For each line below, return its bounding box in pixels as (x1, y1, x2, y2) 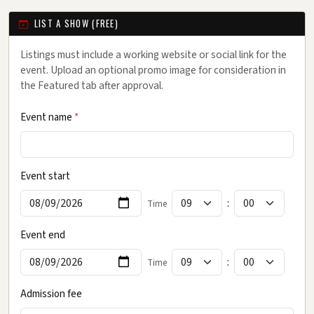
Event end (20, 227, 65, 243)
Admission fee (20, 286, 82, 301)
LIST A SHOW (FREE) (34, 17, 118, 31)
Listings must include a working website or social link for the (20, 46, 287, 62)
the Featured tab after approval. (20, 77, 163, 93)
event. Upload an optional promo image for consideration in (20, 62, 286, 78)
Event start (20, 168, 70, 184)
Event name (20, 109, 74, 125)
